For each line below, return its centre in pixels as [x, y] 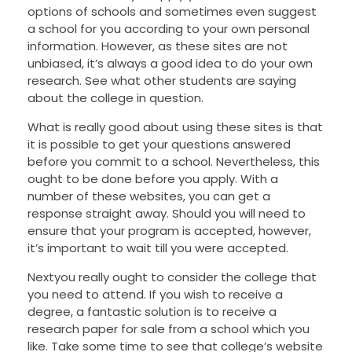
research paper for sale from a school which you [169, 329]
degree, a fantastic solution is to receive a [152, 312]
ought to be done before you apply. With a [153, 179]
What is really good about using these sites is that [175, 127]
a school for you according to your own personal [169, 29]
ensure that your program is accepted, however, [169, 231]
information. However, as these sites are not [158, 46]
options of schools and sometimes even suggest [172, 12]
